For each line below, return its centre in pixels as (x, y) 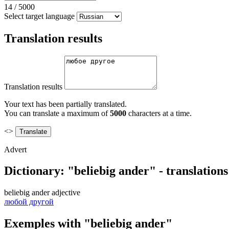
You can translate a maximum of (57, 113)
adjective (66, 193)
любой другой (29, 202)
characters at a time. (159, 113)
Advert (15, 149)
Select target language (39, 16)
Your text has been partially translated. (65, 104)
